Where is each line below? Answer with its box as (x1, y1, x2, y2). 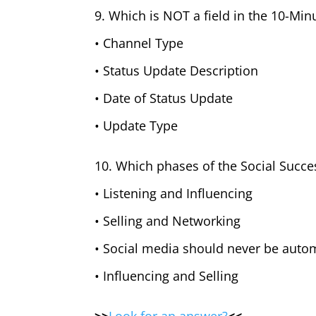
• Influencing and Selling (95, 267, 239, 284)
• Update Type (95, 117, 178, 134)
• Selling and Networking (95, 212, 241, 229)
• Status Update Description (95, 62, 259, 79)
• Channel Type (95, 35, 184, 51)
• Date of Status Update (95, 90, 233, 107)
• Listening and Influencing (95, 185, 253, 202)
